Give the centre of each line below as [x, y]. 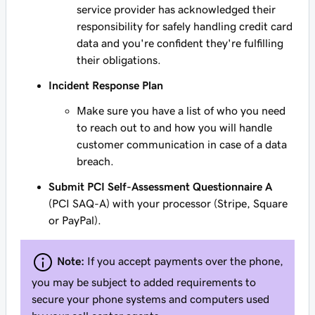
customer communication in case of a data [182, 144]
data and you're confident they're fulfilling [180, 43]
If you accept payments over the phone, [185, 261]
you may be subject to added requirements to [144, 282]
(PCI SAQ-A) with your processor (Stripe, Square [168, 203]
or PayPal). [75, 220]
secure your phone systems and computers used [150, 299]
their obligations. [119, 60]
